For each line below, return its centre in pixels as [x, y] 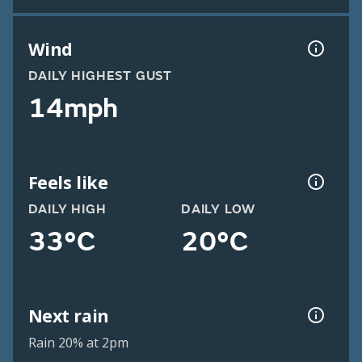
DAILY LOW [219, 210]
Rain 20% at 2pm [78, 343]
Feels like [68, 182]
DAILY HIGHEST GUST [100, 76]
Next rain [68, 315]
